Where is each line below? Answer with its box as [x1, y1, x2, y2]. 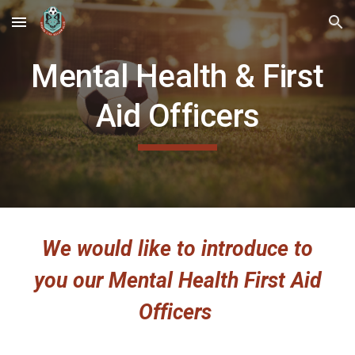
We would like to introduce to [42, 236, 313, 261]
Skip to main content [13, 22, 125, 36]
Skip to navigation [243, 22, 342, 36]
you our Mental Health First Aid [33, 268, 322, 293]
